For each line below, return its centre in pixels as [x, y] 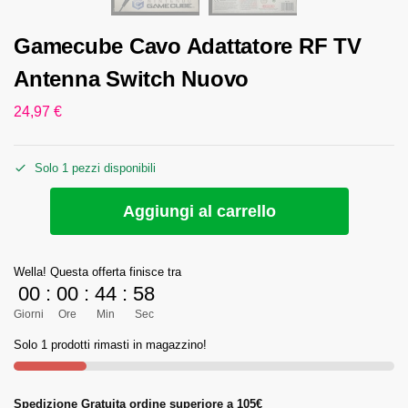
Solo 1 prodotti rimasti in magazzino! [110, 344]
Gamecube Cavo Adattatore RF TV [188, 46]
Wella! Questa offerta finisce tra [97, 271]
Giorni [29, 314]
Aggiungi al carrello [199, 211]
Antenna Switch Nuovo [132, 79]
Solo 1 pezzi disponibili [95, 168]
